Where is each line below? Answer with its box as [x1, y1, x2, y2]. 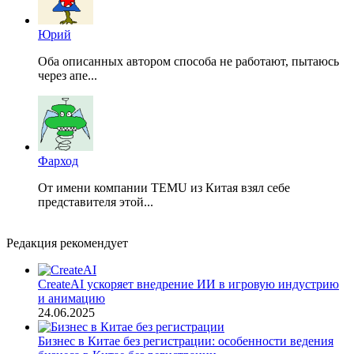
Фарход [38, 154, 78, 168]
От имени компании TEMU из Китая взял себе [38, 181, 290, 195]
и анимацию [38, 292, 105, 306]
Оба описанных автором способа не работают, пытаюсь [38, 55, 339, 69]
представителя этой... [38, 195, 153, 209]
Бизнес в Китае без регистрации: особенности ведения [38, 334, 333, 348]
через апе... [38, 69, 97, 83]
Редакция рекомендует [6, 236, 128, 250]
